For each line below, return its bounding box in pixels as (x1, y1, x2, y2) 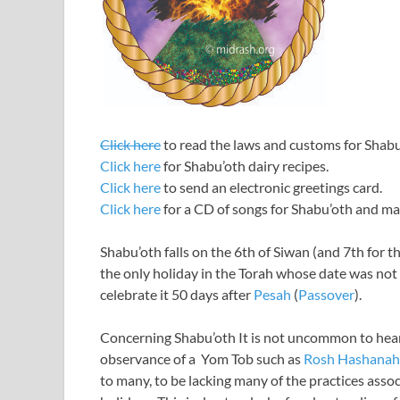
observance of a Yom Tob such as (100, 350, 304, 367)
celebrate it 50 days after (100, 286, 254, 303)
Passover (298, 286, 354, 303)
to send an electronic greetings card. (161, 179, 382, 196)
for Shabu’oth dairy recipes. (161, 157, 329, 174)
